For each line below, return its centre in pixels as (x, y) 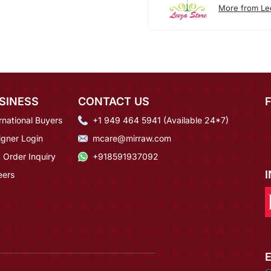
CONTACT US (114, 101)
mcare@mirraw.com (132, 138)
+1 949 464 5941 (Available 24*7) (161, 120)
